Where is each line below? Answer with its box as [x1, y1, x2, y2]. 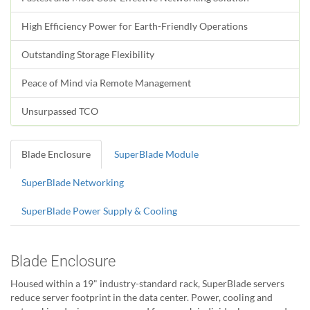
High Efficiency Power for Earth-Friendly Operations [21, 20, 248, 33]
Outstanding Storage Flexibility [21, 48, 154, 61]
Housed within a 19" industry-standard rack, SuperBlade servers [10, 277, 284, 290]
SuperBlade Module [114, 148, 199, 161]
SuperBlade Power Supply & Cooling [21, 205, 177, 217]
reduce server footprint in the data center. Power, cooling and [10, 291, 273, 304]
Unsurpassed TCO [21, 105, 98, 118]
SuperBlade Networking [21, 176, 124, 189]
